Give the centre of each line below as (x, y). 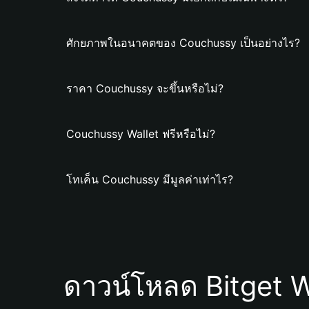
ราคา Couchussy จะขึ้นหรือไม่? (145, 88)
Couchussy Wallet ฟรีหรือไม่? (141, 134)
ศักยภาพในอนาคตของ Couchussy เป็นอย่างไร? (183, 43)
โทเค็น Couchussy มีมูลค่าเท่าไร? (150, 179)
